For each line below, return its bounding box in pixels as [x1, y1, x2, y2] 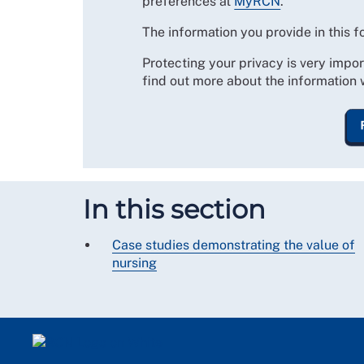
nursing [112, 255, 157, 271]
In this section [83, 193, 266, 226]
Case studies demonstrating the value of [112, 237, 355, 253]
